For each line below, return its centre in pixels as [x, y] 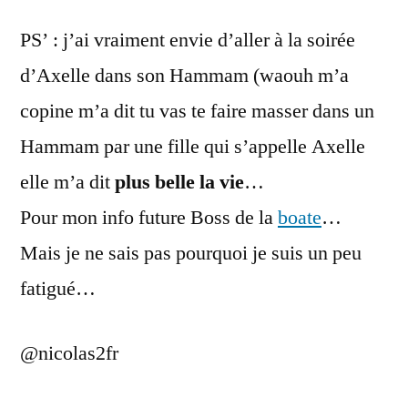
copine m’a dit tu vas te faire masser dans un [197, 111]
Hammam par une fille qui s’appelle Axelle [193, 147]
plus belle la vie [179, 182]
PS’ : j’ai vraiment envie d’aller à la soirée [188, 40]
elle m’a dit [67, 182]
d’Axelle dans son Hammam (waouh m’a [184, 76]
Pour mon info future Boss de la [149, 218]
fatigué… [58, 289]
